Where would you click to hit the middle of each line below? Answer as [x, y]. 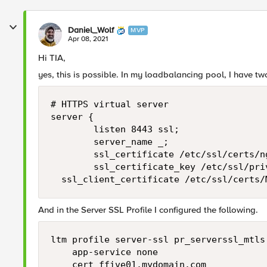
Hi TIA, [52, 58]
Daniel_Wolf [91, 30]
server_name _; [110, 142]
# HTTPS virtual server [110, 104]
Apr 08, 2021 [88, 39]
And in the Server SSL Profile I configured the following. [148, 210]
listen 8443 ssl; [115, 129]
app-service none [104, 252]
